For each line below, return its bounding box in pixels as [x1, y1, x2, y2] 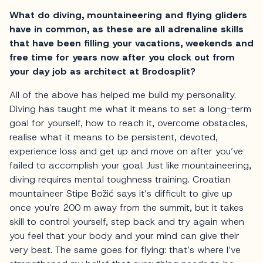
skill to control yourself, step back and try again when [9, 215, 244, 228]
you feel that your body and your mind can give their [9, 230, 240, 242]
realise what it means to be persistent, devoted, [9, 131, 218, 144]
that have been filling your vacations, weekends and [9, 37, 254, 50]
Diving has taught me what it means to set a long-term [9, 103, 251, 116]
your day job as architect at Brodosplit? [9, 65, 195, 78]
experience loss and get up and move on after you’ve [9, 145, 243, 158]
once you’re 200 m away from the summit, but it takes [9, 201, 244, 214]
